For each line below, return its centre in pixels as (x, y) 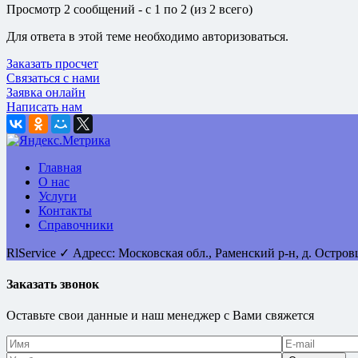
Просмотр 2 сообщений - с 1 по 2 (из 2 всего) (129, 9)
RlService (33, 253)
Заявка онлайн (46, 92)
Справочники (76, 225)
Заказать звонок (53, 284)
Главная (60, 167)
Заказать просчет (52, 63)
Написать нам (44, 106)
